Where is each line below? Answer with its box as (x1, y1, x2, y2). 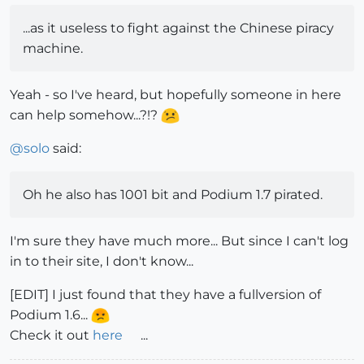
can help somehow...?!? (10, 107, 161, 123)
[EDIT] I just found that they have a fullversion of (10, 287, 321, 303)
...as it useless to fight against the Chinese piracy (23, 20, 334, 37)
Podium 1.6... (10, 307, 91, 323)
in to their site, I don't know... (10, 253, 193, 270)
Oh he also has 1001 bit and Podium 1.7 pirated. (23, 187, 323, 203)
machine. (23, 41, 83, 57)
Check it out (10, 327, 93, 344)
